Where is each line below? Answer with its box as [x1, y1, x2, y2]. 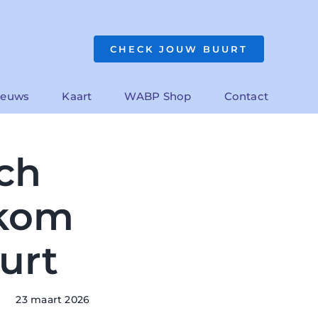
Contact [224, 89, 269, 103]
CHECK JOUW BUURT [109, 43, 248, 55]
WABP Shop [124, 89, 192, 103]
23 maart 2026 [16, 292, 90, 306]
